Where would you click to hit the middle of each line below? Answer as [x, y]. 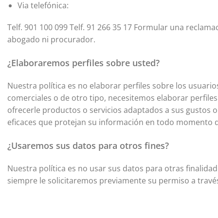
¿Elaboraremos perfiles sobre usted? [83, 63]
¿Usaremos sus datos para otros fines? [88, 145]
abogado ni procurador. [53, 40]
